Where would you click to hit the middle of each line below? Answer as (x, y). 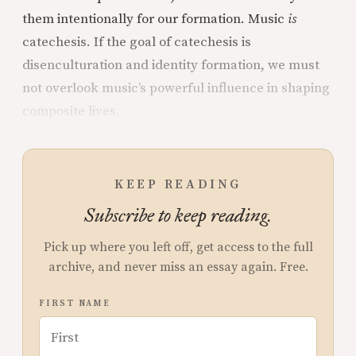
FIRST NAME (75, 303)
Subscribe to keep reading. (178, 215)
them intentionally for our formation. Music (155, 19)
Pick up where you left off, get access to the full (178, 247)
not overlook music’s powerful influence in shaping (176, 88)
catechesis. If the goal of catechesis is (137, 42)
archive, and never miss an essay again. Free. (178, 267)
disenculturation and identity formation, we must (171, 65)
